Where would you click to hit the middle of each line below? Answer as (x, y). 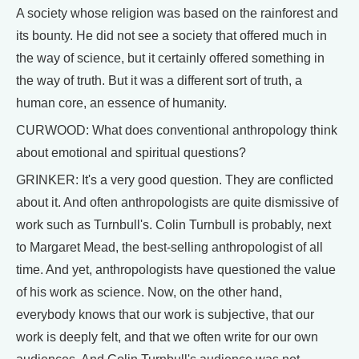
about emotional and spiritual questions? (131, 153)
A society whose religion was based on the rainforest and (177, 13)
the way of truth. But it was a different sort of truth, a (159, 81)
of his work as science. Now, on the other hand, (149, 292)
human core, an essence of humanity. (121, 103)
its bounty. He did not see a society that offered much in (171, 36)
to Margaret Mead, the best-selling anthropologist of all (169, 247)
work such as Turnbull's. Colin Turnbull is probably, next (173, 225)
